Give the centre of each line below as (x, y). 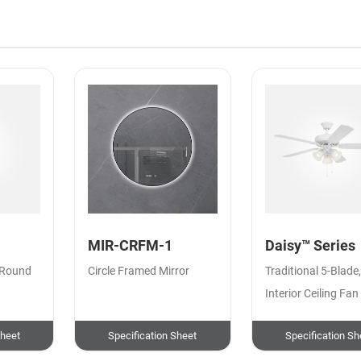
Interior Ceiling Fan (312, 294)
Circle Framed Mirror (139, 272)
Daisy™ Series (311, 246)
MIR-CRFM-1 (131, 246)
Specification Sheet (153, 335)
